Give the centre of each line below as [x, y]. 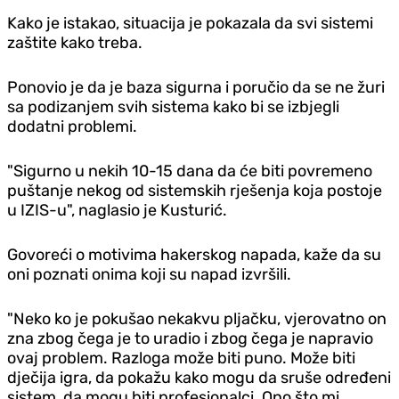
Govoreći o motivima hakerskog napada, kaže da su [194, 254]
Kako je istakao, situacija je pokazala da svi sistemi [190, 23]
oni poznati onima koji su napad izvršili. [149, 274]
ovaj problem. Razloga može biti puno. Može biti [181, 358]
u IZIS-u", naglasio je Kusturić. [117, 210]
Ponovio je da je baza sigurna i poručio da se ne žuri [196, 87]
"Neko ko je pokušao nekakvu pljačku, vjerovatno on [197, 318]
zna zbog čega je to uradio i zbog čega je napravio [190, 338]
